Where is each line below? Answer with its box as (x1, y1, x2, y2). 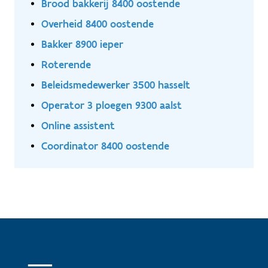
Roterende (41, 57, 91, 71)
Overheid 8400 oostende (41, 17, 154, 30)
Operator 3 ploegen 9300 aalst (41, 98, 182, 111)
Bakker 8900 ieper (41, 37, 123, 50)
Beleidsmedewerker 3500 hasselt (41, 78, 190, 91)
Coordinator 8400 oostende (41, 139, 169, 152)
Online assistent (41, 118, 115, 132)
